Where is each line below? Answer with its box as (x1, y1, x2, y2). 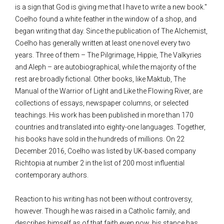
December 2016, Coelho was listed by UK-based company (15, 147, 196, 155)
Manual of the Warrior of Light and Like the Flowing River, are (15, 87, 202, 95)
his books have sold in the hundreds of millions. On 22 (15, 135, 184, 143)
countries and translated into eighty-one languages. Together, (15, 123, 205, 131)
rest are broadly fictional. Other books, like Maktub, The (15, 75, 185, 83)
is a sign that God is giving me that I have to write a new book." (15, 3, 207, 11)
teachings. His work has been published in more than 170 (15, 111, 193, 119)
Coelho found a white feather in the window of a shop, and (15, 15, 196, 23)
